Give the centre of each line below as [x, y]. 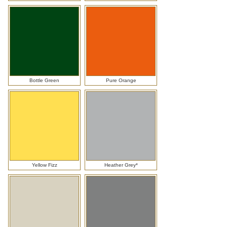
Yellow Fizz [44, 165]
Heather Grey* [121, 165]
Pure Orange [121, 81]
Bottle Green [44, 81]
